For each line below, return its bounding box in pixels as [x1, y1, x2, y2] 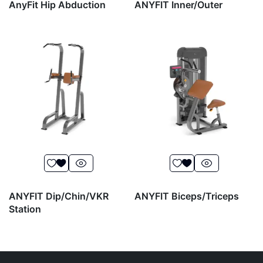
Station [9, 203, 41, 215]
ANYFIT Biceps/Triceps [134, 190, 239, 203]
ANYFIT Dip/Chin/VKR [9, 190, 109, 203]
